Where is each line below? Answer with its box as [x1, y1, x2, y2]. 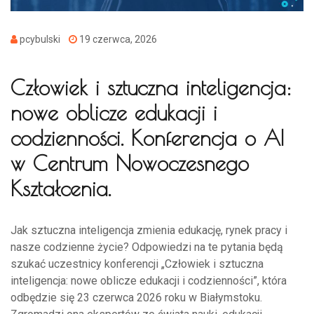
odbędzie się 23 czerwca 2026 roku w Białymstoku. [11, 290, 262, 304]
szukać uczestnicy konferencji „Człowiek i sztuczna [11, 257, 264, 271]
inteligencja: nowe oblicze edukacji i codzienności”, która [11, 273, 287, 287]
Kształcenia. [11, 175, 111, 200]
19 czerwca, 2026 [77, 33, 157, 45]
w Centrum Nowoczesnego [11, 150, 249, 175]
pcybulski [18, 33, 69, 45]
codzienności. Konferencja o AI [11, 125, 284, 150]
